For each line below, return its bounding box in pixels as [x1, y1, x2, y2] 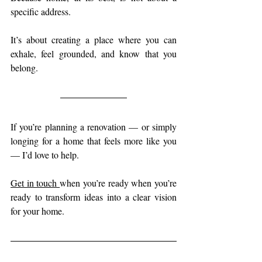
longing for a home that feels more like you [11, 135, 177, 147]
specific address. [11, 5, 71, 18]
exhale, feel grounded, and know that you [11, 47, 177, 60]
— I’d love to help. [11, 149, 79, 161]
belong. [11, 61, 38, 74]
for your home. [11, 205, 64, 217]
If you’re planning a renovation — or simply [11, 120, 177, 133]
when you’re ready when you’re [60, 177, 177, 189]
